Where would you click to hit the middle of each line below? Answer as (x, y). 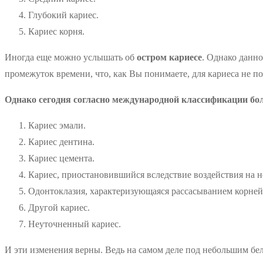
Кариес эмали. (57, 125)
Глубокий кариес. (63, 15)
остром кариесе (169, 57)
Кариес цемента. (61, 158)
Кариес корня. (56, 31)
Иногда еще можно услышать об (71, 57)
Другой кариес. (59, 207)
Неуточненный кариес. (75, 224)
